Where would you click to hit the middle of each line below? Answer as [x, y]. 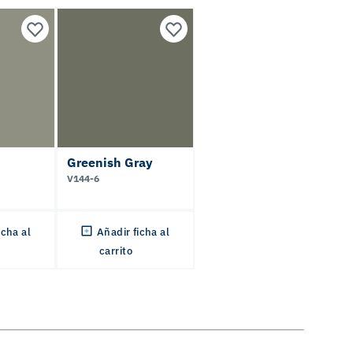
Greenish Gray [110, 162]
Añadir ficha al [133, 232]
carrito [116, 251]
